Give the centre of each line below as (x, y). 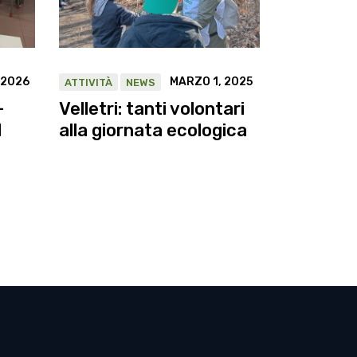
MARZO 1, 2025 (211, 81)
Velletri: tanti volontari (151, 108)
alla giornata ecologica (153, 130)
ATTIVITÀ (88, 82)
